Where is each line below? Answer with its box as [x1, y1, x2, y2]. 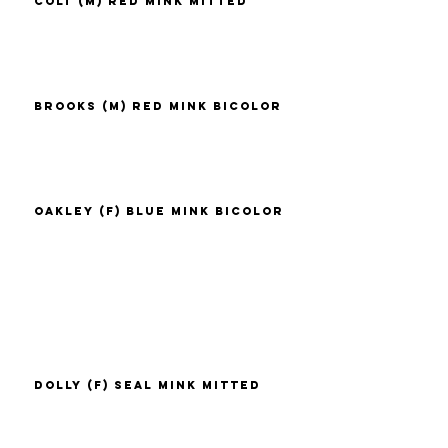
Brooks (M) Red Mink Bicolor [34, 99, 283, 114]
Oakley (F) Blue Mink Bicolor [34, 204, 285, 219]
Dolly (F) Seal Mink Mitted [34, 378, 262, 393]
